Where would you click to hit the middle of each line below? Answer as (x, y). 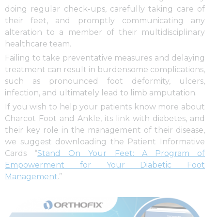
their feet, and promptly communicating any (105, 21)
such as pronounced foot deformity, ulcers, (105, 81)
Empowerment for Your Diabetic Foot (105, 165)
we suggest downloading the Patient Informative (105, 142)
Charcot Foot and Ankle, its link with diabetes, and (105, 119)
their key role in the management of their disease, (105, 130)
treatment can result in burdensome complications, (105, 70)
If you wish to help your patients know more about (105, 107)
